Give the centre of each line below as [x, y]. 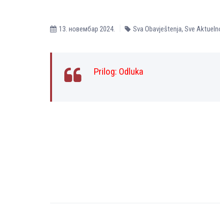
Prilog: [106, 71]
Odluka [131, 71]
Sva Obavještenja [157, 29]
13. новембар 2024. [87, 29]
